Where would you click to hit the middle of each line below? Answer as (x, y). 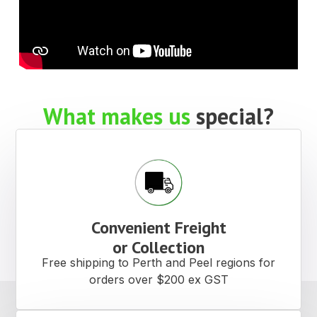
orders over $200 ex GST (158, 280)
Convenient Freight (158, 228)
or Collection (158, 248)
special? (235, 116)
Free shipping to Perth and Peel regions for (158, 263)
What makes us (120, 116)
